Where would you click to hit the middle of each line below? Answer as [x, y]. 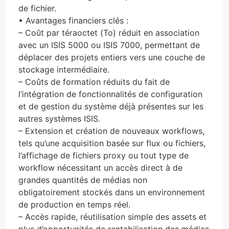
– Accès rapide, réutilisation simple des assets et [112, 216]
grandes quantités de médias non [83, 180]
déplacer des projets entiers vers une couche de [112, 57]
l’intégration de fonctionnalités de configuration [110, 94]
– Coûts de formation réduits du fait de [94, 82]
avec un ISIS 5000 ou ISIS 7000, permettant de [109, 45]
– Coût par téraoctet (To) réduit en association [109, 32]
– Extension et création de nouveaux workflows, [111, 131]
